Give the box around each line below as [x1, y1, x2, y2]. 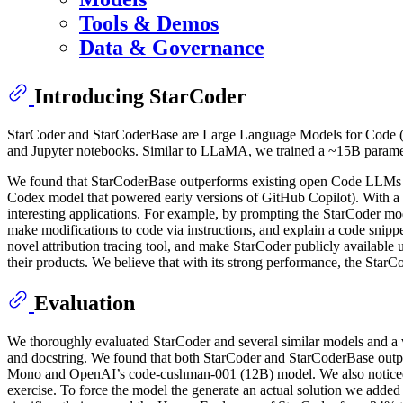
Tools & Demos [79, 12, 219, 36]
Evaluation [34, 291, 135, 316]
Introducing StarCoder [34, 85, 246, 109]
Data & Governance [79, 36, 264, 60]
